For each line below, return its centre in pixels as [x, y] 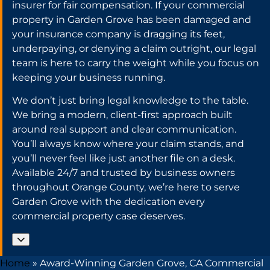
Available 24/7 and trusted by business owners [124, 173]
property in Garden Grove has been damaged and [132, 19]
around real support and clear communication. [124, 130]
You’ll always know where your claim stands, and [128, 144]
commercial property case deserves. [99, 216]
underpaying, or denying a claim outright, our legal [134, 48]
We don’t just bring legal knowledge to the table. [130, 101]
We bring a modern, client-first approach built [122, 115]
